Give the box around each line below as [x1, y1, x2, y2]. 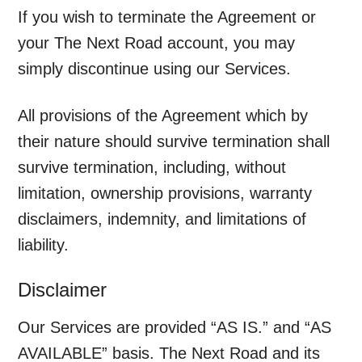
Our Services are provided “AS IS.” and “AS [18, 318, 332, 337]
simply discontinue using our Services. [18, 60, 292, 78]
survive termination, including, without [18, 158, 287, 177]
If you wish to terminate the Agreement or [18, 8, 317, 27]
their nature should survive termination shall [18, 133, 330, 151]
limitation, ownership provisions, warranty [18, 184, 313, 203]
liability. [18, 236, 69, 255]
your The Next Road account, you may [18, 34, 296, 53]
